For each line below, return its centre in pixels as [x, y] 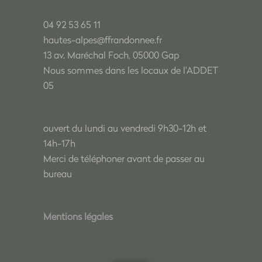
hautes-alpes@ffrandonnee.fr [103, 40]
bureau [58, 174]
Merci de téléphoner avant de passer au [124, 158]
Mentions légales [78, 216]
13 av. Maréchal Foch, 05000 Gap [111, 55]
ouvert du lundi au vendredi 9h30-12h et [125, 128]
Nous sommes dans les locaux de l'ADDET [131, 70]
